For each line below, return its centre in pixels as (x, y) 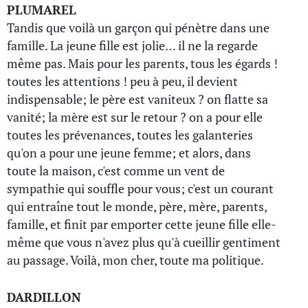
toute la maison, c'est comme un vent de (116, 170)
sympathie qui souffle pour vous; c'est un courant (140, 188)
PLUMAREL (42, 10)
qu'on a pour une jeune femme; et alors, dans (129, 153)
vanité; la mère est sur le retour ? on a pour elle (135, 117)
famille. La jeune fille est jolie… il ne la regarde (132, 45)
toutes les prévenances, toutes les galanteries (130, 135)
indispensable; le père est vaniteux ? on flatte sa (137, 99)
